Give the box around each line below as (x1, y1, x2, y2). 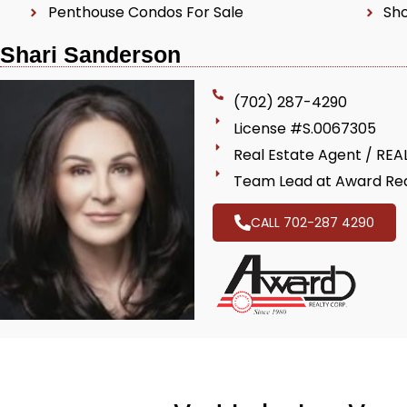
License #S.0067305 (233, 118, 376, 139)
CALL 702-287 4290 (251, 213, 374, 232)
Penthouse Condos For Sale (47, 2, 243, 23)
